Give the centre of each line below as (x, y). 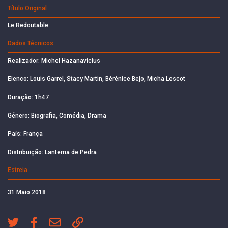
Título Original (27, 8)
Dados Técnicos (31, 43)
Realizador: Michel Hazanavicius (54, 60)
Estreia (18, 170)
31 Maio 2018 (27, 192)
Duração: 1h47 (28, 97)
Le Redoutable (28, 25)
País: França (25, 134)
